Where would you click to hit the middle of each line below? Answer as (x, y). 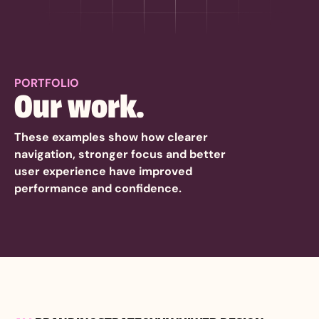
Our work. (79, 106)
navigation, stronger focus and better (120, 154)
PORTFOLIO (47, 83)
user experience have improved (103, 171)
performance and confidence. (98, 188)
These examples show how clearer (111, 137)
